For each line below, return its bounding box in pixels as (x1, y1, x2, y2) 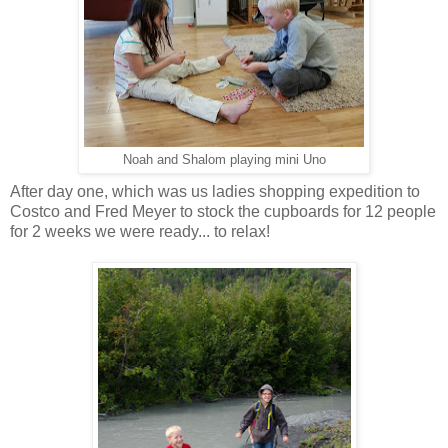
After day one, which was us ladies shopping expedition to (10, 182, 420, 200)
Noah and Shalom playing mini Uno (122, 152, 326, 167)
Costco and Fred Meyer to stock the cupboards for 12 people (10, 202, 436, 220)
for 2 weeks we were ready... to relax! (10, 222, 270, 240)
